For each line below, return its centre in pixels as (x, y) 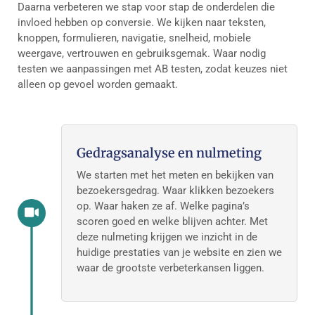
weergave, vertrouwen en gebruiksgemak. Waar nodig (142, 54)
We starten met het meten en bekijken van (175, 175)
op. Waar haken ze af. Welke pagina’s (163, 206)
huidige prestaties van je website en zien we (179, 253)
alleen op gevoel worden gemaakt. (98, 85)
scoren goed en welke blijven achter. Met (172, 222)
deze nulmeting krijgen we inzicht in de (167, 237)
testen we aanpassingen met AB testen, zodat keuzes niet (153, 69)
